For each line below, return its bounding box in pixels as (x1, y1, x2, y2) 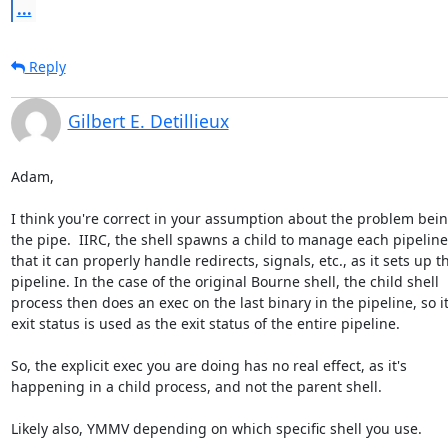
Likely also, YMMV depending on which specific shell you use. (10, 418, 422, 438)
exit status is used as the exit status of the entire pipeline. (10, 313, 400, 333)
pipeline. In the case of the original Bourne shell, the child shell (10, 271, 443, 291)
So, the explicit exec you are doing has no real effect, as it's (10, 355, 411, 375)
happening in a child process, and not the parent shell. (10, 376, 382, 396)
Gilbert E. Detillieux (67, 108, 229, 133)
